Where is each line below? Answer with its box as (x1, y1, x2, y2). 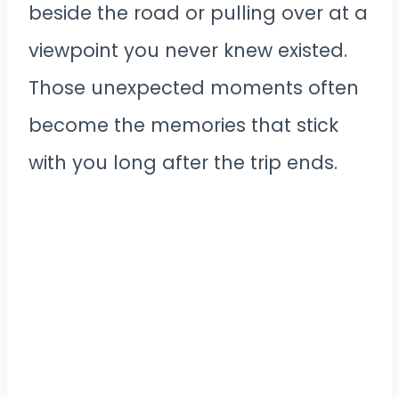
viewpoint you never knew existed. (28, 37, 347, 64)
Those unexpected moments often (28, 75, 359, 102)
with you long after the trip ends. (28, 150, 338, 176)
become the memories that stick (28, 112, 338, 139)
